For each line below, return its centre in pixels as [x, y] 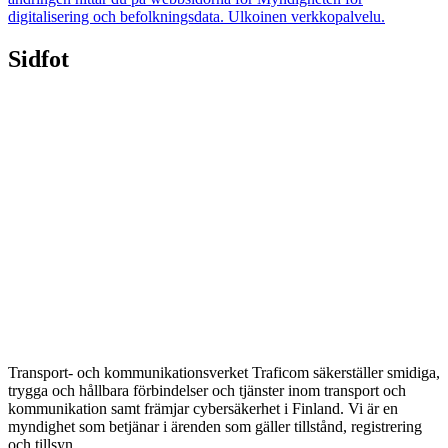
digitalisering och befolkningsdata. [116, 16]
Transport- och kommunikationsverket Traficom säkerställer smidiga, [224, 373]
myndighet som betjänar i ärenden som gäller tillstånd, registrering [215, 427]
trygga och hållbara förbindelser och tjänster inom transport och [207, 391]
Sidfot [38, 58]
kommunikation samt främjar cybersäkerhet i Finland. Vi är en [203, 409]
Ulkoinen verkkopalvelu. [306, 16]
